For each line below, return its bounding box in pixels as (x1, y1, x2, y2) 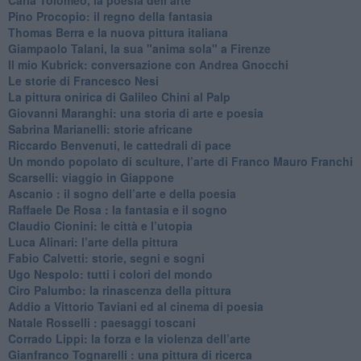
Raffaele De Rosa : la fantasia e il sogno (7, 201, 227, 218)
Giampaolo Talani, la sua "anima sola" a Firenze (7, 39, 271, 56)
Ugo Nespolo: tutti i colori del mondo (7, 265, 213, 282)
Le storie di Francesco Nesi (7, 72, 159, 89)
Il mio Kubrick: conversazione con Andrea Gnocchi (7, 56, 288, 73)
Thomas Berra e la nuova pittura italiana (7, 23, 228, 40)
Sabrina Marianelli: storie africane (7, 120, 193, 137)
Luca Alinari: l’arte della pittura (7, 233, 178, 250)
